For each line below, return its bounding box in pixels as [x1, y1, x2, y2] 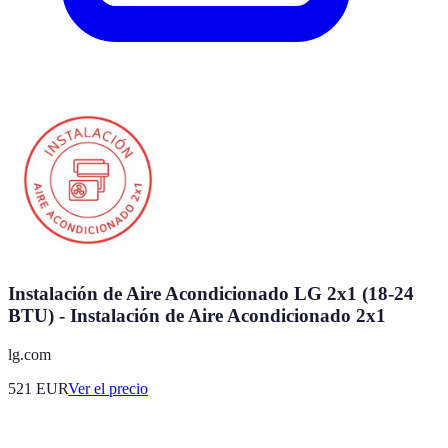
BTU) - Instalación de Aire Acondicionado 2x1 [8, 305, 386, 327]
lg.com [8, 345, 51, 363]
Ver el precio [68, 379, 148, 397]
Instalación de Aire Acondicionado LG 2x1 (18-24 [8, 283, 414, 305]
